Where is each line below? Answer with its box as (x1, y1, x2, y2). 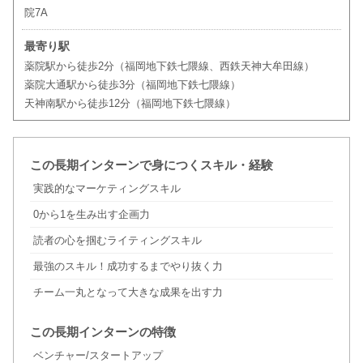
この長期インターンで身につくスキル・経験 (29, 158, 273, 173)
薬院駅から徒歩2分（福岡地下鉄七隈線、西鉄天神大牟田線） (23, 60, 314, 73)
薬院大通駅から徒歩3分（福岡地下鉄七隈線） (23, 79, 241, 92)
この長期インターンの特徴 (29, 325, 176, 340)
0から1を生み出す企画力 (32, 208, 150, 221)
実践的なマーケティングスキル (32, 182, 181, 195)
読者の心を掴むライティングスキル (32, 234, 202, 247)
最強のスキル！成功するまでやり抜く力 (32, 260, 223, 273)
